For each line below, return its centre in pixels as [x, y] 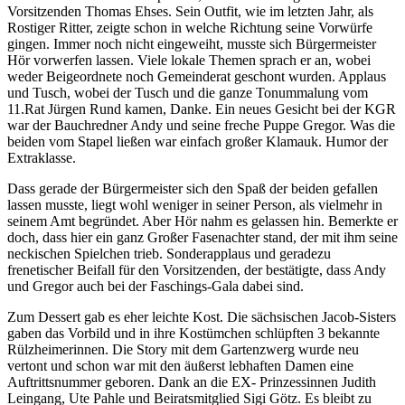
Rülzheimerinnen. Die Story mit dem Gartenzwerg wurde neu [183, 350]
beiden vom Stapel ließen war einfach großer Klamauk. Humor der [198, 142]
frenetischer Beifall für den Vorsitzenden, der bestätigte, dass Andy [197, 270]
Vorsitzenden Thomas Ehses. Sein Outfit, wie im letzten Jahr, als [190, 12]
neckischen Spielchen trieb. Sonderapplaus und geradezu [169, 254]
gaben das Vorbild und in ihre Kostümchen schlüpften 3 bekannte [193, 334]
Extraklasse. [42, 158]
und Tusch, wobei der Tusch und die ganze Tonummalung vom [188, 93]
